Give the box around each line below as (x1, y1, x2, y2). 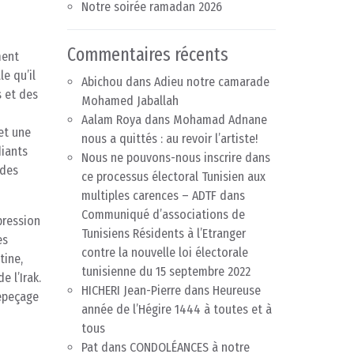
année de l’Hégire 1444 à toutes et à (81, 302, 272, 318)
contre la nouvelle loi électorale (81, 245, 248, 261)
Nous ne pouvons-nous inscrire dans (81, 150, 270, 166)
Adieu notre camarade (154, 74, 269, 90)
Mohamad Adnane (173, 112, 267, 128)
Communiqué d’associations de (81, 207, 245, 223)
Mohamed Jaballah (81, 93, 179, 109)
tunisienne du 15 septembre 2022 (81, 264, 250, 280)
